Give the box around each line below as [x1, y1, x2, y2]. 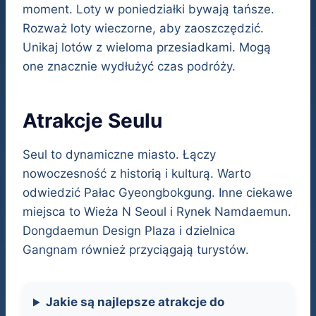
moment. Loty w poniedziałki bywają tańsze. [23, 2, 274, 17]
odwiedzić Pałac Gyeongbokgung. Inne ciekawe [23, 186, 293, 200]
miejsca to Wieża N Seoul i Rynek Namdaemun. [23, 205, 291, 219]
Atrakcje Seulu [23, 109, 162, 133]
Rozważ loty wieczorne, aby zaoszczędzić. [23, 21, 264, 36]
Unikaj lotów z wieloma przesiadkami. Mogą [23, 40, 271, 55]
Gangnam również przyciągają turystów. [23, 243, 249, 257]
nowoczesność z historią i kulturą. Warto [23, 166, 251, 181]
